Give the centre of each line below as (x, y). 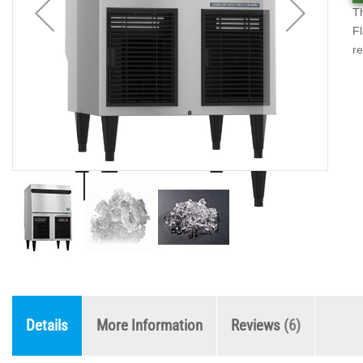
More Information (149, 325)
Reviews (257, 325)
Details (47, 325)
